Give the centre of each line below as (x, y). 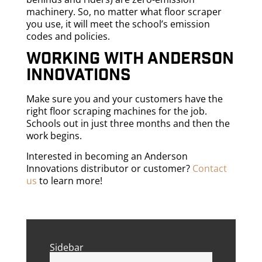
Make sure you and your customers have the (124, 99)
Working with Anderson (130, 59)
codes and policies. (69, 36)
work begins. (55, 136)
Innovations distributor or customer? (109, 169)
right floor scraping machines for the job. (116, 111)
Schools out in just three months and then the (128, 124)
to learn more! (69, 181)
